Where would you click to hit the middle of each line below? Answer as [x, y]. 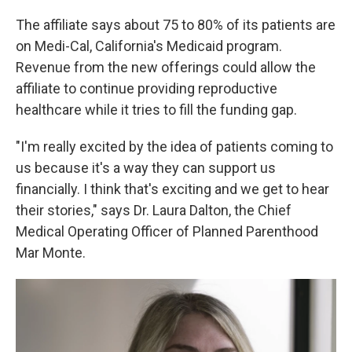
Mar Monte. [51, 253]
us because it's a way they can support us [146, 168]
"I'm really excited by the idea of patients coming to [174, 147]
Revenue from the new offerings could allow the [166, 68]
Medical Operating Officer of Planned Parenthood [167, 232]
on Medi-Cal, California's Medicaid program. [149, 46]
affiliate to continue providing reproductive [147, 89]
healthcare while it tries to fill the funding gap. [156, 110]
